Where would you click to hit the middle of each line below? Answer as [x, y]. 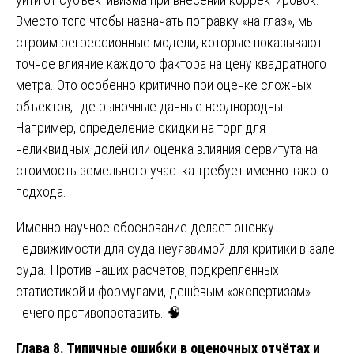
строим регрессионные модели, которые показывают [169, 42]
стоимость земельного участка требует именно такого [172, 170]
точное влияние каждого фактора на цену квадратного [171, 63]
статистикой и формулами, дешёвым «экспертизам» [163, 291]
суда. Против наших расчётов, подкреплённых [147, 269]
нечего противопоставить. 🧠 [98, 312]
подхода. [41, 191]
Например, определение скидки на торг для [141, 127]
